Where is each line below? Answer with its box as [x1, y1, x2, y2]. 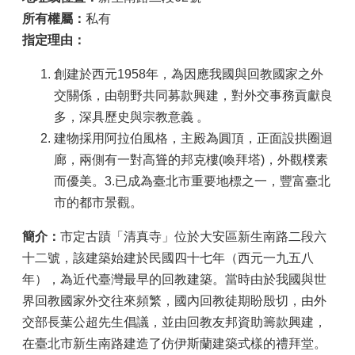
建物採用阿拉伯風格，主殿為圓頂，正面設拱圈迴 [54, 132, 333, 145]
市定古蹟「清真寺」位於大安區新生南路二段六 [60, 230, 326, 243]
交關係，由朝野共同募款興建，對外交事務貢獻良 [54, 89, 333, 102]
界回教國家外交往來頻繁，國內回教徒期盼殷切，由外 [22, 294, 326, 307]
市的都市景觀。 [54, 196, 143, 209]
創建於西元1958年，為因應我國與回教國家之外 [54, 67, 323, 81]
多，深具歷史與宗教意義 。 [54, 110, 209, 124]
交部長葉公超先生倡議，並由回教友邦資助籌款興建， [22, 315, 326, 329]
